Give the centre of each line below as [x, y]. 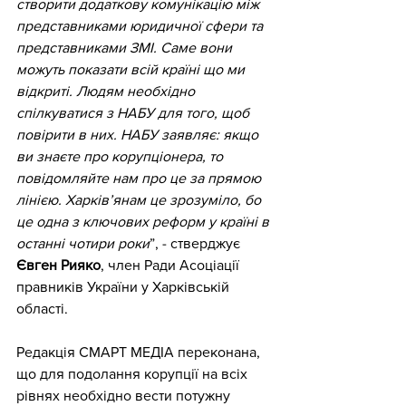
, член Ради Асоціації [172, 265]
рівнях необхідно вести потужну [125, 396]
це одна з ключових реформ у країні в [145, 222]
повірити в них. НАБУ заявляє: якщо [139, 135]
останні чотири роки [83, 243]
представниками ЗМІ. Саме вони [126, 48]
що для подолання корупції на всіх [134, 374]
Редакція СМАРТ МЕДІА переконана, [140, 352]
